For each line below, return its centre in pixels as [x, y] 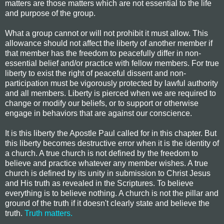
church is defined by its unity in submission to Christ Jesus [108, 173]
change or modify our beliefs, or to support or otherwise [102, 103]
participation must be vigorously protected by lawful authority [111, 83]
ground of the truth [37, 203]
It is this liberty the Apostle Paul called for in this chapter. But [111, 133]
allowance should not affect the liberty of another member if [109, 43]
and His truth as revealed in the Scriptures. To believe [99, 183]
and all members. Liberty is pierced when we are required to [110, 93]
